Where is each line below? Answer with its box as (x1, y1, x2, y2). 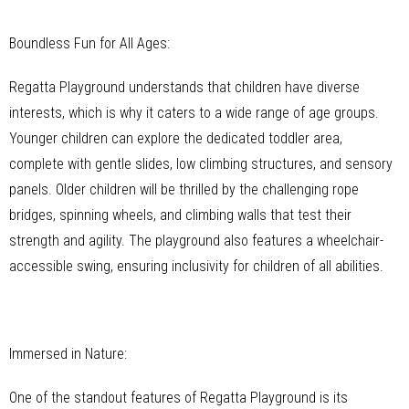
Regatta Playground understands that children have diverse (9, 78, 360, 96)
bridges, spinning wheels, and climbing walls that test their (9, 205, 351, 224)
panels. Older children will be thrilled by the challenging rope (9, 180, 359, 198)
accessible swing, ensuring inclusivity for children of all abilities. (9, 257, 383, 275)
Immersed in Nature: (9, 344, 127, 362)
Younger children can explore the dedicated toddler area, (9, 129, 342, 147)
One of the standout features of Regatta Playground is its (9, 388, 348, 406)
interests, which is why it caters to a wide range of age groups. (9, 103, 379, 121)
